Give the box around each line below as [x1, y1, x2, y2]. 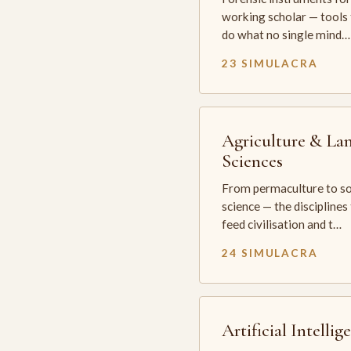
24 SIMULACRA [222, 246, 318, 259]
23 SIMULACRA [222, 56, 318, 70]
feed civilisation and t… [222, 216, 342, 231]
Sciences [222, 150, 284, 172]
